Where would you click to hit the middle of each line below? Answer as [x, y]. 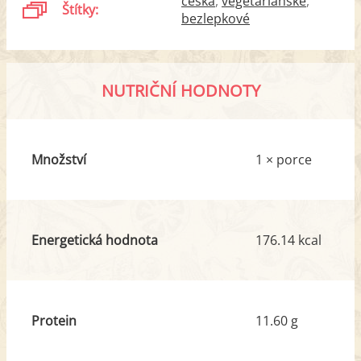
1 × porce [284, 159]
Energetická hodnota [94, 240]
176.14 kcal [288, 240]
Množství [58, 159]
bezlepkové [216, 18]
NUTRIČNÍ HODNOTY [180, 90]
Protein [54, 320]
